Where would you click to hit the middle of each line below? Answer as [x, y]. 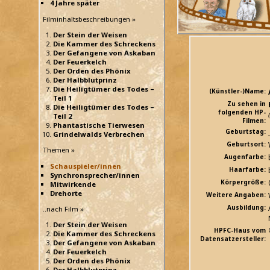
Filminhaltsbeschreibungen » [89, 19]
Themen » [59, 150]
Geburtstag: [246, 132]
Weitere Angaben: [236, 195]
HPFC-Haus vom [240, 231]
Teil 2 [62, 116]
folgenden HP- [242, 112]
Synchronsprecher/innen [95, 175]
